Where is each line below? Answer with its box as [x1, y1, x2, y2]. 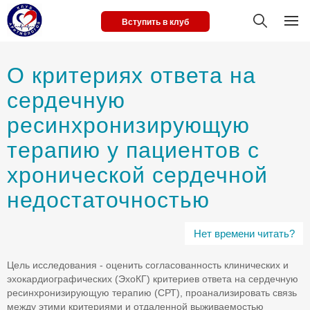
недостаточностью [7, 188, 210, 212]
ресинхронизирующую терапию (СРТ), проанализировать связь [7, 287, 297, 298]
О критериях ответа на [7, 63, 256, 88]
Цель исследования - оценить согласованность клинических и [7, 259, 289, 271]
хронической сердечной [7, 163, 268, 188]
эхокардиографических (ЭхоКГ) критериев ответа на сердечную [7, 273, 298, 284]
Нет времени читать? [193, 228, 295, 239]
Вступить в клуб [121, 17, 189, 27]
